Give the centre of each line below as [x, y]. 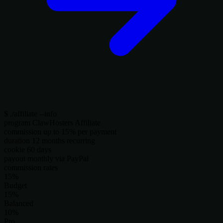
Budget [15, 185]
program [17, 122]
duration [17, 140]
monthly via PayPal [58, 158]
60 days [39, 149]
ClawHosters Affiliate [66, 122]
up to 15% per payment [80, 131]
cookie [14, 149]
